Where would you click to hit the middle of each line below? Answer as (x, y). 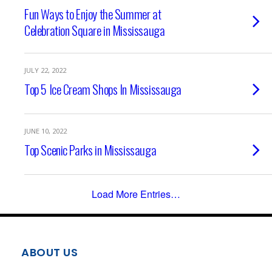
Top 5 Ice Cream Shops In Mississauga (103, 89)
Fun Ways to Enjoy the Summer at (93, 13)
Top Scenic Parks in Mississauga (90, 149)
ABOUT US (49, 252)
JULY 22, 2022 (45, 70)
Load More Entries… (136, 194)
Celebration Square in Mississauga (95, 30)
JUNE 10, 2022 (46, 131)
